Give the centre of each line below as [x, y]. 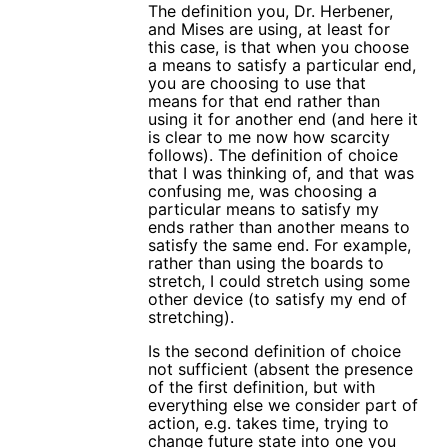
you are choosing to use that [257, 82]
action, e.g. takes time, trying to [268, 422]
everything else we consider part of [283, 404]
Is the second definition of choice [274, 350]
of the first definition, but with [261, 386]
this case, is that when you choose [278, 46]
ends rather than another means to [279, 226]
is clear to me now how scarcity [269, 136]
